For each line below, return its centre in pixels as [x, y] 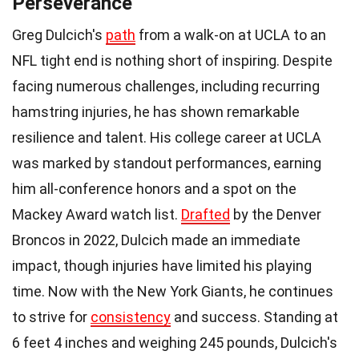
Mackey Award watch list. [97, 214]
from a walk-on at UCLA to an [231, 34]
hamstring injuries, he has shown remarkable [156, 111]
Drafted [206, 214]
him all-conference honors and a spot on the [154, 188]
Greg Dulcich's [59, 34]
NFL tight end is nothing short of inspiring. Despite [172, 60]
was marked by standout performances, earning [167, 163]
